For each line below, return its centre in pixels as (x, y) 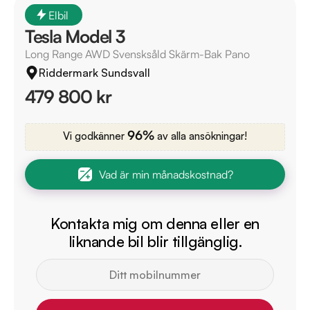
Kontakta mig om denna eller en (155, 223)
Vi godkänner (95, 136)
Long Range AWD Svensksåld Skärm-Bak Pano (137, 54)
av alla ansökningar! (201, 136)
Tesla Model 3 (75, 36)
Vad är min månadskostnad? (166, 174)
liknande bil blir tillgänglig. (155, 241)
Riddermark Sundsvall (94, 72)
